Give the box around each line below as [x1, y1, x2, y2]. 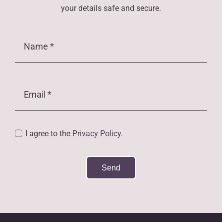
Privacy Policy [72, 128, 121, 138]
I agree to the [25, 128, 73, 138]
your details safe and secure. [61, 3, 161, 13]
